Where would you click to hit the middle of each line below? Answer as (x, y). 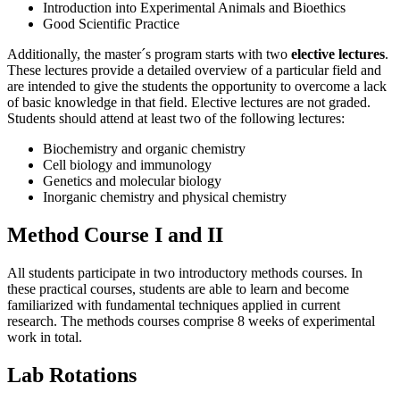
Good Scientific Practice (111, 23)
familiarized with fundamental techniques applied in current (174, 304)
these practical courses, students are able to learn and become (178, 288)
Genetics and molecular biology (132, 180)
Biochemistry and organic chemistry (144, 148)
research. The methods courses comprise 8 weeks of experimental (191, 321)
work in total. (45, 337)
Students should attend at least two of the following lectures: (176, 118)
